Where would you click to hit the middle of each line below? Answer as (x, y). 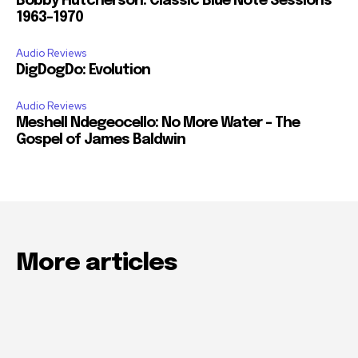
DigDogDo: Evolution (83, 71)
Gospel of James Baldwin (101, 140)
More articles (97, 264)
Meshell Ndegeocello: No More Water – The (158, 123)
